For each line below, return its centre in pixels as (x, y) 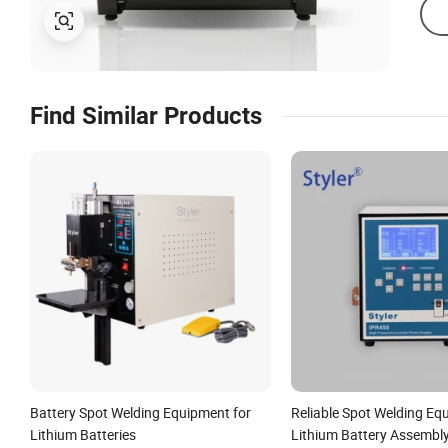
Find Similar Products (146, 116)
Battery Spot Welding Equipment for (140, 412)
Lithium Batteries (83, 434)
